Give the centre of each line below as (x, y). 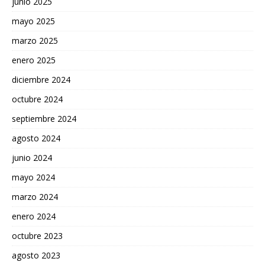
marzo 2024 (35, 197)
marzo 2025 (35, 41)
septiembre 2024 (44, 119)
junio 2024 (32, 158)
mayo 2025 (33, 21)
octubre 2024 (37, 99)
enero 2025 (34, 60)
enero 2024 (34, 216)
